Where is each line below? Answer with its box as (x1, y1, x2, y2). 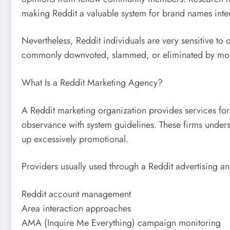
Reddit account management (22, 187, 131, 201)
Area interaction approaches (22, 201, 131, 215)
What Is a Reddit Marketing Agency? (22, 75, 163, 89)
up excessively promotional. (22, 132, 128, 146)
